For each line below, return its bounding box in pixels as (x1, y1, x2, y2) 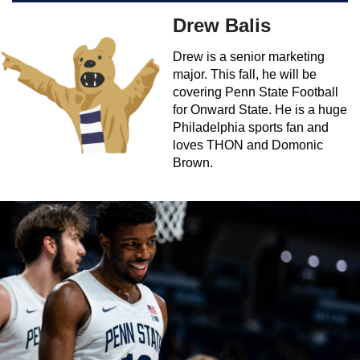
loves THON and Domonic (173, 138, 323, 153)
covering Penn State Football (173, 85, 338, 100)
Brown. (173, 156, 213, 170)
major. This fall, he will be (173, 67, 317, 82)
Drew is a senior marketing (173, 50, 325, 64)
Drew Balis (173, 14, 271, 37)
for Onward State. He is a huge (173, 103, 347, 117)
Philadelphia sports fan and (173, 121, 329, 135)
